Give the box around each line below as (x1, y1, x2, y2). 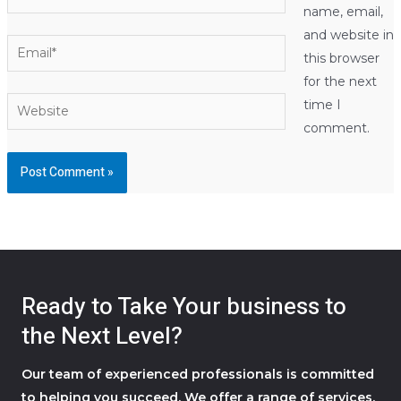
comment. (303, 119, 370, 136)
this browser (303, 49, 380, 66)
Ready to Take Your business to (21, 289, 346, 324)
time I (303, 96, 341, 113)
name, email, (303, 3, 383, 20)
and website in (303, 26, 394, 43)
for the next (303, 73, 377, 90)
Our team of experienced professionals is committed (21, 365, 374, 382)
